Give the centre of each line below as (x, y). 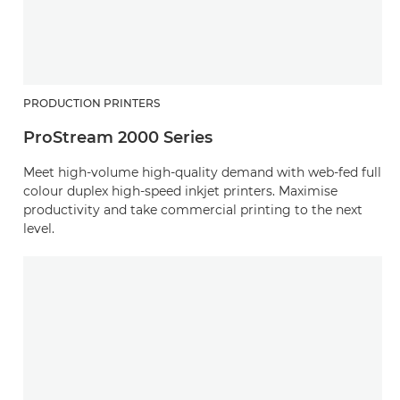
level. (39, 228)
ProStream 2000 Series (118, 137)
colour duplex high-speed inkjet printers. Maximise (180, 191)
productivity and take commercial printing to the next (193, 209)
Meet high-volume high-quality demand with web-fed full (202, 172)
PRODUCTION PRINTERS (92, 103)
